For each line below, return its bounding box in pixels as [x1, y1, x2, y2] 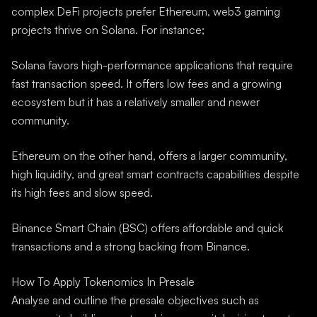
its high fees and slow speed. [11, 185, 153, 200]
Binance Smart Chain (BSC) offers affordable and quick [11, 221, 283, 235]
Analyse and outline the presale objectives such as [11, 293, 259, 307]
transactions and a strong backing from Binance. [11, 239, 250, 253]
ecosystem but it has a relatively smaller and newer [11, 95, 260, 109]
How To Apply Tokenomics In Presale [11, 275, 195, 289]
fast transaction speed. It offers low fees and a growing [11, 76, 282, 91]
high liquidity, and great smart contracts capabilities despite [11, 167, 299, 181]
